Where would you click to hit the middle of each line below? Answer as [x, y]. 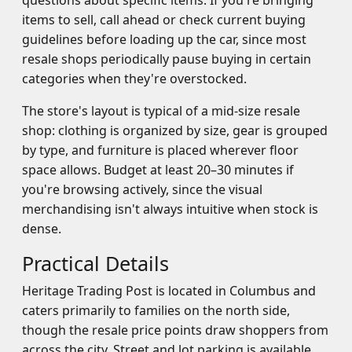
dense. [42, 229]
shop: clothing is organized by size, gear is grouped [175, 130]
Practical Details [95, 263]
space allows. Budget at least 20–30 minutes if [158, 170]
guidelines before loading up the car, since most [164, 39]
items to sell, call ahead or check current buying [164, 20]
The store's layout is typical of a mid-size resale [161, 111]
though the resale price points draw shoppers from [175, 330]
